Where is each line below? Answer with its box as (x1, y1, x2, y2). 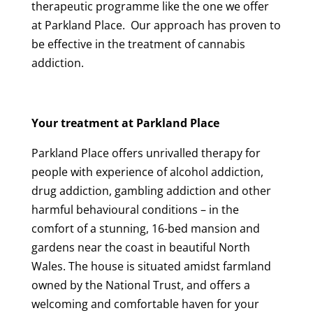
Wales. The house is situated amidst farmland (31, 258, 271, 274)
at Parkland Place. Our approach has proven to (31, 17, 281, 33)
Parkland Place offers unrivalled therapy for (31, 145, 261, 161)
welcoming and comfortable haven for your (31, 296, 259, 312)
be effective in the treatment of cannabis (31, 36, 245, 52)
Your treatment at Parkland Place (31, 115, 219, 131)
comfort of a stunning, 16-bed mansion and (31, 220, 260, 236)
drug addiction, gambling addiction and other (31, 182, 271, 198)
